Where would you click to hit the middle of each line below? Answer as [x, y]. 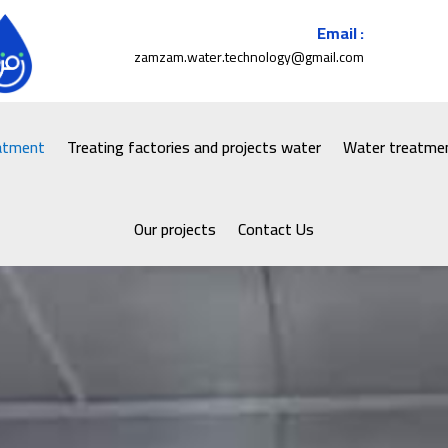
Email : [340, 32]
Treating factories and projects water [193, 146]
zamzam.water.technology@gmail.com [248, 56]
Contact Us [276, 228]
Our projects [175, 228]
